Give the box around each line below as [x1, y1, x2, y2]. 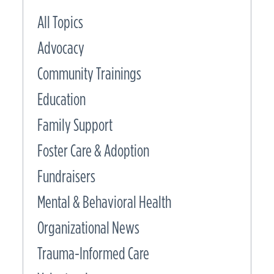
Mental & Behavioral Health [37, 191, 171, 212]
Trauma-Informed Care [37, 243, 149, 264]
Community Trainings [37, 63, 141, 84]
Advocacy [37, 37, 84, 58]
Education [37, 89, 86, 109]
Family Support [37, 114, 113, 135]
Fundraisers [37, 166, 95, 187]
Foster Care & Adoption [37, 140, 149, 161]
